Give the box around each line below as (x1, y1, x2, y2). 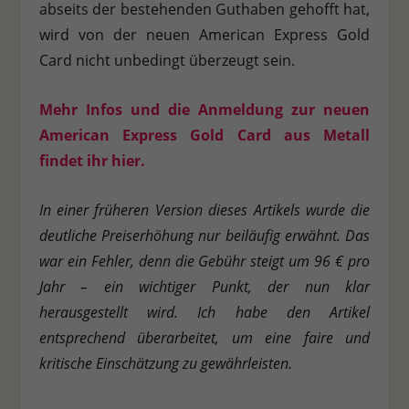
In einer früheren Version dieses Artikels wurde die (38, 199, 371, 220)
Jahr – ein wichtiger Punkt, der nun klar (38, 276, 371, 297)
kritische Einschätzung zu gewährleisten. (38, 352, 292, 373)
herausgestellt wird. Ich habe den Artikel (38, 301, 371, 322)
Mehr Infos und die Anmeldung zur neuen (38, 99, 371, 120)
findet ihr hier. (38, 150, 145, 171)
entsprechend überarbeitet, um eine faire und (38, 327, 371, 348)
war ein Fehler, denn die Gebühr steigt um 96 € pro (38, 250, 371, 271)
